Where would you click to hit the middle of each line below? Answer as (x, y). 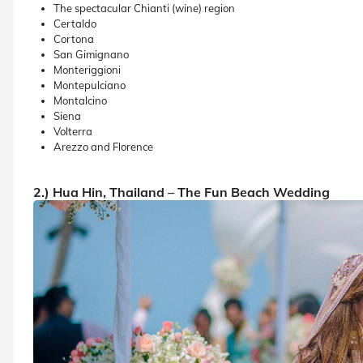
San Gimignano (91, 54)
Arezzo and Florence (103, 146)
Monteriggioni (87, 69)
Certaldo (75, 23)
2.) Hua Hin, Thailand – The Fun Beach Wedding (181, 192)
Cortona (74, 38)
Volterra (73, 131)
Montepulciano (90, 85)
